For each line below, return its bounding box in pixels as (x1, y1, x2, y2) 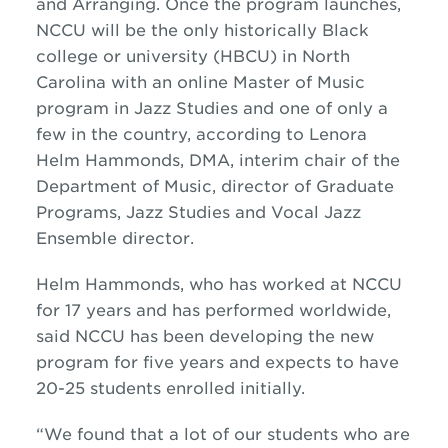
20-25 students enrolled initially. (35, 379, 305, 398)
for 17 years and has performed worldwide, (35, 301, 391, 320)
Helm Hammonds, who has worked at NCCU (35, 275, 402, 294)
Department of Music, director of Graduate (35, 177, 394, 196)
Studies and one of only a (170, 99, 388, 118)
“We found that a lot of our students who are (35, 425, 410, 444)
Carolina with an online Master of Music (35, 73, 365, 92)
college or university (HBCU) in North (35, 47, 350, 66)
